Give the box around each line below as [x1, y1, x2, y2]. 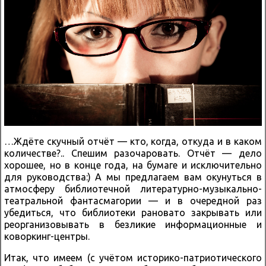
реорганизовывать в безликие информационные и [4, 219, 262, 230]
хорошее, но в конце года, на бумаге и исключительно [4, 160, 262, 171]
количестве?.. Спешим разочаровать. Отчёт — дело [4, 148, 262, 159]
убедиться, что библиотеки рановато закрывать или [4, 207, 262, 218]
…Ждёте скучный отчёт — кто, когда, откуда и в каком [4, 136, 262, 147]
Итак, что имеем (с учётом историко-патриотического [4, 252, 262, 264]
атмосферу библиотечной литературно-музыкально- [4, 183, 262, 195]
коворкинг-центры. [4, 231, 90, 242]
